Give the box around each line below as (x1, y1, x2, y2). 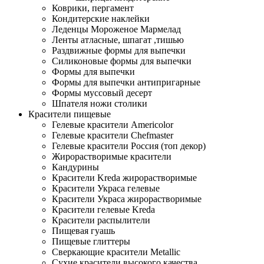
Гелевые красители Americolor (52, 120, 173, 130)
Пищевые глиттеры (52, 236, 130, 246)
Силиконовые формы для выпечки (52, 56, 192, 66)
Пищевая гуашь (52, 226, 115, 236)
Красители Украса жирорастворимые (52, 194, 202, 204)
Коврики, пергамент (52, 3, 134, 13)
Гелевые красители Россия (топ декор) (52, 141, 206, 151)
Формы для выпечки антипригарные (52, 77, 200, 87)
